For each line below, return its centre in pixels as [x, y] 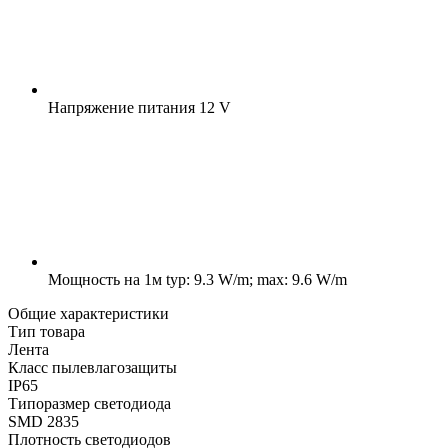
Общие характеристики [88, 313]
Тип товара [46, 331]
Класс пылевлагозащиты [92, 367]
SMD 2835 [43, 421]
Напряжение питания [121, 107]
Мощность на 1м [105, 279]
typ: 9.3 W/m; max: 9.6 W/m [254, 279]
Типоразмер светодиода [89, 403]
